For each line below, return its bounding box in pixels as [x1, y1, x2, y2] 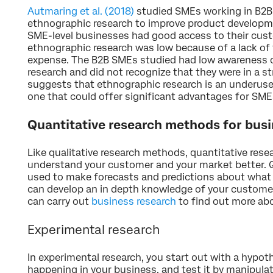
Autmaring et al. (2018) [27, 5, 134, 17]
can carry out [27, 195, 89, 207]
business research [89, 195, 176, 207]
